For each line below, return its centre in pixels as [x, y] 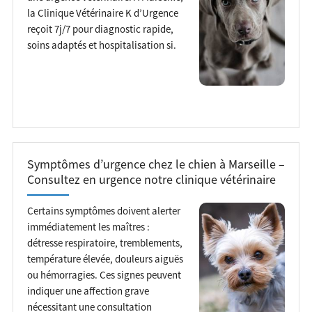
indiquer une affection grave [88, 290]
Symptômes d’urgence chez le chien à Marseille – [156, 164]
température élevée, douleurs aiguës [105, 258]
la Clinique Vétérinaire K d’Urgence [102, 13]
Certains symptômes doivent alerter [103, 210]
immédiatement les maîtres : [88, 226]
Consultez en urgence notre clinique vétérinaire [151, 179]
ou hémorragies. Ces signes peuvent [104, 274]
